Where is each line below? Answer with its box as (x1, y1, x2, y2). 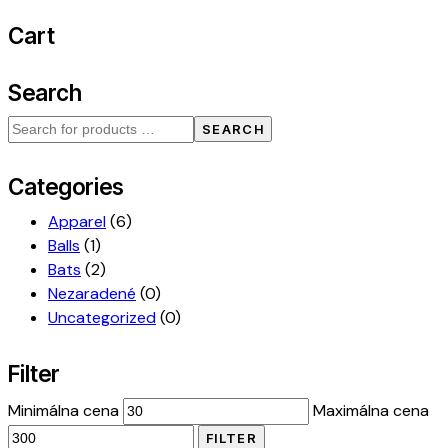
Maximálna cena (313, 399, 429, 421)
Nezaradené (48, 283, 136, 305)
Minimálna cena (8, 399, 119, 421)
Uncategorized (48, 307, 156, 329)
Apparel (48, 211, 106, 233)
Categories (8, 173, 124, 201)
